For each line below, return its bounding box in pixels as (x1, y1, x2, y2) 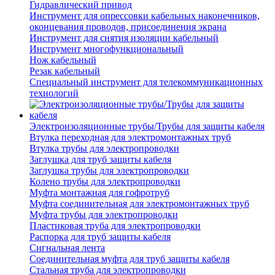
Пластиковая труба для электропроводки (29, 220, 201, 231)
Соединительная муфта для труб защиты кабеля (29, 254, 230, 265)
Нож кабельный (29, 55, 96, 66)
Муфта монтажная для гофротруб (29, 187, 169, 198)
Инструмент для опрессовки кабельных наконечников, (29, 10, 260, 21)
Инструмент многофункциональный (29, 44, 184, 55)
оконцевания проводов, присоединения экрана (29, 21, 227, 33)
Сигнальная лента (29, 242, 105, 254)
